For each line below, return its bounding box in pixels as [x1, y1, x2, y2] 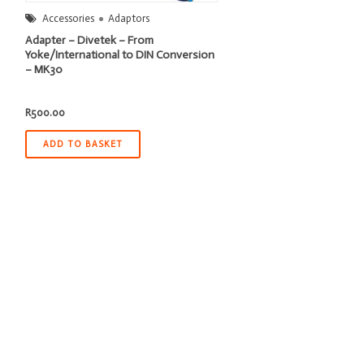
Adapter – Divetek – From [24, 32, 154, 47]
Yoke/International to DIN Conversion [24, 47, 214, 62]
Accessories [41, 11, 94, 24]
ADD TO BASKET [42, 138, 123, 149]
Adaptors [107, 11, 149, 24]
